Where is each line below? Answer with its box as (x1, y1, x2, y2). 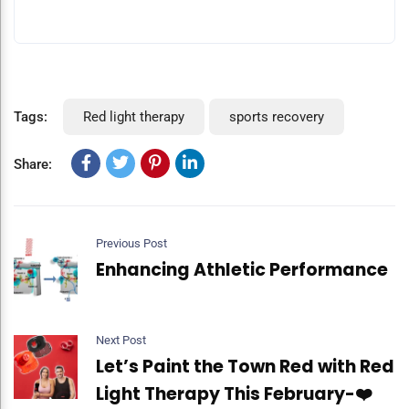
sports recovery (229, 109, 324, 126)
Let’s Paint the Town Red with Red (96, 354, 394, 380)
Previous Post (96, 236, 167, 251)
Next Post (96, 333, 146, 348)
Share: (14, 156, 52, 173)
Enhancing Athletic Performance (96, 257, 388, 283)
